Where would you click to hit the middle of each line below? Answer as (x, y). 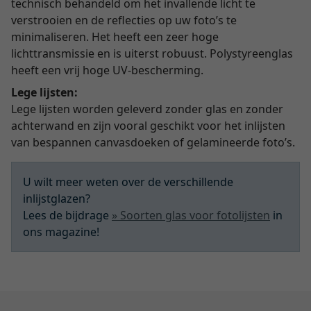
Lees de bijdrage (67, 215)
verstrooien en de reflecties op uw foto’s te (124, 20)
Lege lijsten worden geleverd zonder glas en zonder (147, 109)
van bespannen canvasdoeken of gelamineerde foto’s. (153, 142)
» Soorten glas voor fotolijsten (191, 215)
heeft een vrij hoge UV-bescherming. (107, 70)
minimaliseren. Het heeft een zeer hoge (115, 37)
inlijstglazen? (57, 199)
